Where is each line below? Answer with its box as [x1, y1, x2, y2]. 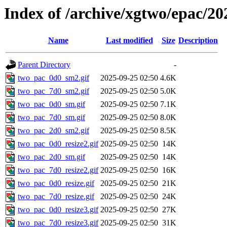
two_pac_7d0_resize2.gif [18, 166, 98, 175]
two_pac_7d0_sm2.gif [18, 87, 89, 96]
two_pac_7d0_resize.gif [18, 192, 94, 201]
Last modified [105, 36, 153, 45]
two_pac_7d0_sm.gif [18, 113, 85, 122]
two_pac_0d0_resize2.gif [18, 139, 98, 148]
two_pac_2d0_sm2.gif [18, 126, 89, 135]
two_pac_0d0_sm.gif [18, 100, 85, 109]
